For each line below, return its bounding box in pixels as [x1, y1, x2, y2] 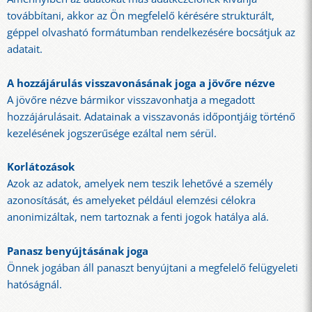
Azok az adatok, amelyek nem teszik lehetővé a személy [7, 176, 273, 192]
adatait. [7, 42, 42, 57]
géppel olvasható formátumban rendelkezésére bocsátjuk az [7, 25, 295, 40]
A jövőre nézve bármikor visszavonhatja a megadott [7, 92, 255, 107]
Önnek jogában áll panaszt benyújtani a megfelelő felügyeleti [7, 260, 298, 275]
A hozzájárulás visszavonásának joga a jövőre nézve [7, 75, 275, 91]
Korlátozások [7, 159, 75, 175]
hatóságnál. [7, 276, 62, 292]
